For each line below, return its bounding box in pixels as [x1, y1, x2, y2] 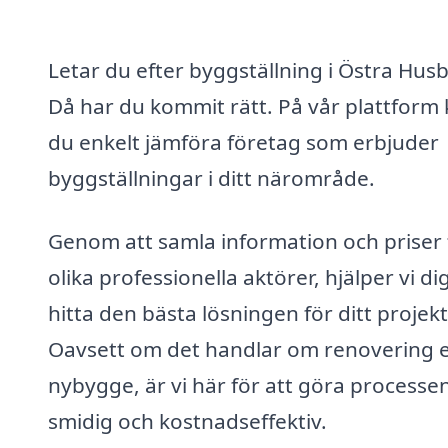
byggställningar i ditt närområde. [48, 163, 375, 192]
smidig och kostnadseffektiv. [48, 407, 327, 436]
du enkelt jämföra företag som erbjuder [48, 127, 439, 156]
